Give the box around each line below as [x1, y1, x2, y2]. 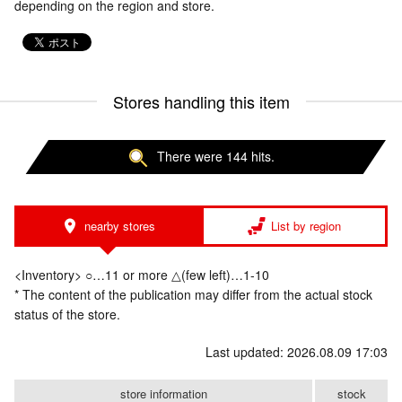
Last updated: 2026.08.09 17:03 [205, 343, 388, 362]
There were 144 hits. [156, 147, 275, 165]
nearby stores [83, 217, 155, 235]
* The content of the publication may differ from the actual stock [14, 285, 372, 304]
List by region [271, 217, 341, 235]
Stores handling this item [112, 90, 290, 113]
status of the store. [14, 305, 120, 324]
